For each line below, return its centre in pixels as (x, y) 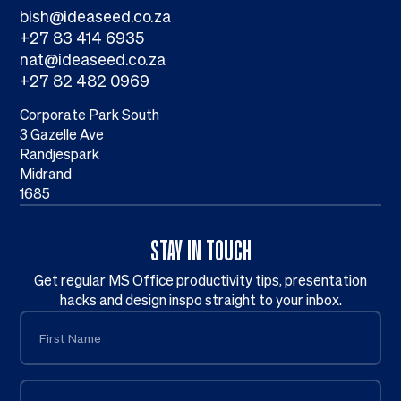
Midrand (46, 175)
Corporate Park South (90, 115)
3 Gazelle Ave (62, 135)
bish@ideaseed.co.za (96, 16)
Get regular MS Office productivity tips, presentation (200, 280)
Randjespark (60, 155)
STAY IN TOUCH (200, 252)
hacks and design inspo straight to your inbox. (200, 300)
